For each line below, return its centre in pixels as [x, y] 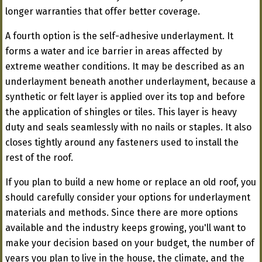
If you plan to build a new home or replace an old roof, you [131, 182]
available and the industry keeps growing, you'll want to [125, 228]
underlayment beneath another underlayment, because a [130, 82]
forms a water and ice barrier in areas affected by [114, 51]
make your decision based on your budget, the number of [130, 243]
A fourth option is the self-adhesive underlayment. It [119, 36]
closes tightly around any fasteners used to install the [122, 143]
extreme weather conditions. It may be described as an [125, 67]
